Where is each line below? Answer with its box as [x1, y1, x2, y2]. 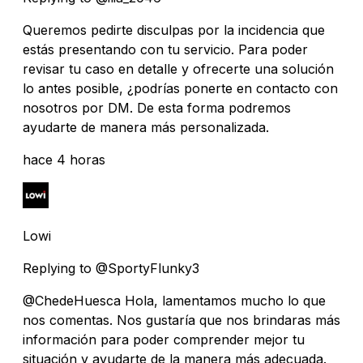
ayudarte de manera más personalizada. [23, 118, 269, 135]
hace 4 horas [23, 151, 105, 168]
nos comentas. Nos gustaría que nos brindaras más [23, 311, 340, 328]
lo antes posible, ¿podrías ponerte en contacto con [23, 79, 338, 96]
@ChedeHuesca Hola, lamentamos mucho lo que [23, 292, 326, 309]
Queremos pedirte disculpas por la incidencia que [23, 21, 325, 38]
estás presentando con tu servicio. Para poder [23, 41, 308, 58]
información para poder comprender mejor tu [23, 331, 305, 348]
